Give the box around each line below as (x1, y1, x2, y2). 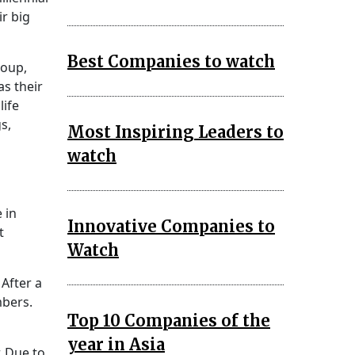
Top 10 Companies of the (67, 310, 270, 330)
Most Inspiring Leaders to (67, 121, 284, 142)
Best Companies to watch (67, 51, 275, 71)
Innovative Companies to (67, 216, 275, 236)
